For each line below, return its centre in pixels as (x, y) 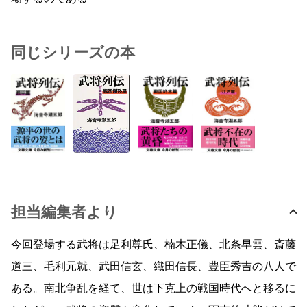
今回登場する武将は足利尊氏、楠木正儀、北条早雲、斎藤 (153, 245)
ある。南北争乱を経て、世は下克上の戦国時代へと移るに (153, 289)
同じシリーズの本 (73, 53)
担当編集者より (64, 213)
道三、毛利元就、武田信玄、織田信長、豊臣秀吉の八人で (153, 267)
